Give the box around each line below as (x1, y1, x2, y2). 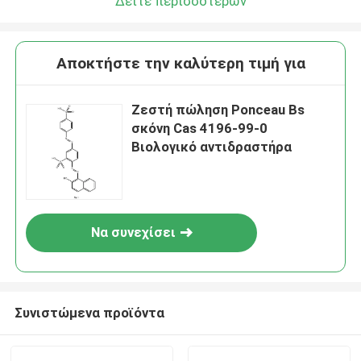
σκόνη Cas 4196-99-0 (131, 120, 268, 137)
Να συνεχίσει (90, 224, 176, 241)
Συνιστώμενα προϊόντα (14, 304, 164, 321)
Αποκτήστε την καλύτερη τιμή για (56, 54, 305, 73)
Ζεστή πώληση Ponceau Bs (131, 102, 305, 118)
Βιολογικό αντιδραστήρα (131, 139, 293, 156)
